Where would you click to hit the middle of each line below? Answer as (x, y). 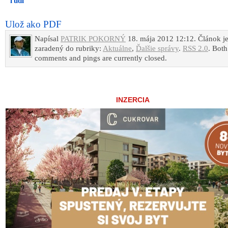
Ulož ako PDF (33, 24)
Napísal (48, 39)
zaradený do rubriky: (69, 49)
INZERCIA (133, 100)
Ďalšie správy (157, 49)
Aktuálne (117, 49)
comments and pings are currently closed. (101, 58)
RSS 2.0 (195, 49)
